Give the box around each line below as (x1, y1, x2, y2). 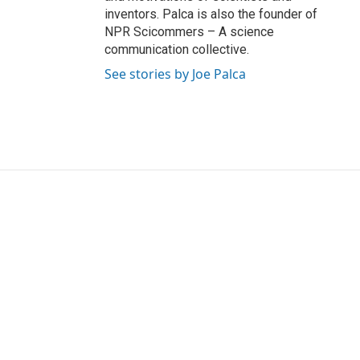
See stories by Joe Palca (104, 65, 246, 83)
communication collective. (104, 42, 249, 57)
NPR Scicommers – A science (104, 24, 274, 39)
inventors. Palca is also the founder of (104, 6, 317, 22)
